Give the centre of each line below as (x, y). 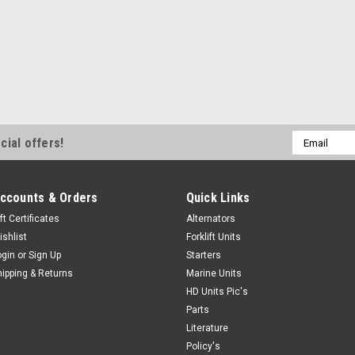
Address (313, 155)
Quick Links (218, 198)
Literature (207, 328)
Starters (203, 255)
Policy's (203, 346)
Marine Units (214, 273)
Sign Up (45, 255)
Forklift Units (213, 237)
